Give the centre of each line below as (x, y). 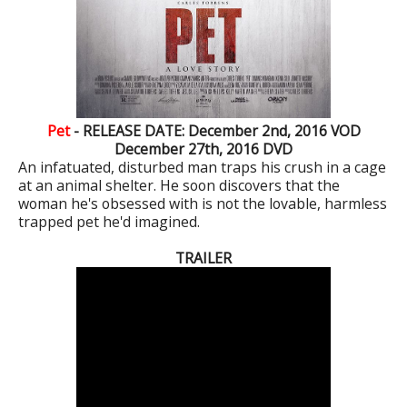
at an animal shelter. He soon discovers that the (179, 186)
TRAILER (203, 258)
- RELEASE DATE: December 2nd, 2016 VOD (217, 131)
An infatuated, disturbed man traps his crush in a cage (202, 168)
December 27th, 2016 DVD (203, 149)
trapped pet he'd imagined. (109, 222)
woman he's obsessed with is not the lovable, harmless (203, 204)
